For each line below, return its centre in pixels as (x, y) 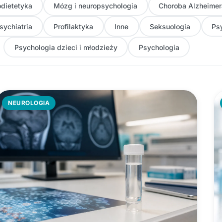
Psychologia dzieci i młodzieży (66, 47)
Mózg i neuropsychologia (95, 5)
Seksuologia (170, 26)
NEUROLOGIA (29, 103)
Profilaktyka (73, 26)
